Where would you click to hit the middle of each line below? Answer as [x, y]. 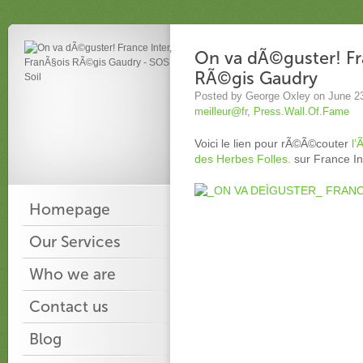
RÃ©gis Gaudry [256, 79]
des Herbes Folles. [243, 159]
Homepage [70, 209]
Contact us [69, 307]
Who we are [73, 274]
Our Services [75, 242]
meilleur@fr [221, 112]
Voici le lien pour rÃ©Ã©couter [271, 143]
